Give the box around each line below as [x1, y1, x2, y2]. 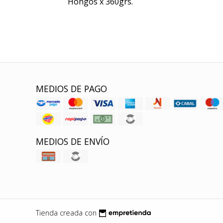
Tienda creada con [36, 208, 97, 218]
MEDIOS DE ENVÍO [36, 135, 110, 147]
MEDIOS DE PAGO [36, 83, 107, 95]
